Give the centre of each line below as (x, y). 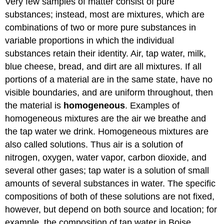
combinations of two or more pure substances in (101, 28)
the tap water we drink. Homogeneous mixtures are (107, 132)
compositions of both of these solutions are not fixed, (110, 197)
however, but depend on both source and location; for (111, 210)
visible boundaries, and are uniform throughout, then (109, 93)
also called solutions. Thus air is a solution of (94, 145)
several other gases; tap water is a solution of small (107, 171)
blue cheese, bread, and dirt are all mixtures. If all (103, 67)
